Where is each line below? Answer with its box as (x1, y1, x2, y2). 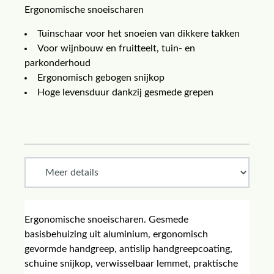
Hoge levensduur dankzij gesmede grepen (37, 87, 213, 97)
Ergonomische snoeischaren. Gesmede (24, 215, 188, 224)
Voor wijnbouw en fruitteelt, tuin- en (37, 43, 195, 53)
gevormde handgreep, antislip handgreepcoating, (24, 244, 232, 254)
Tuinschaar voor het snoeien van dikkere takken (37, 29, 240, 39)
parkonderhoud (24, 58, 91, 68)
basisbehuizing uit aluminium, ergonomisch (24, 229, 208, 239)
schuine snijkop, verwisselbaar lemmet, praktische (24, 259, 238, 268)
